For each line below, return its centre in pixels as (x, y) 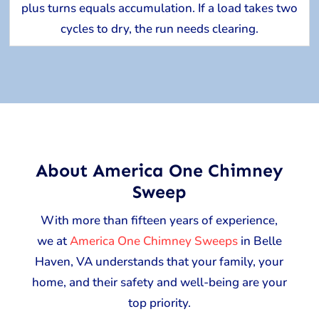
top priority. (159, 303)
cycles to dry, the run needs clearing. (159, 29)
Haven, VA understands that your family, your (159, 261)
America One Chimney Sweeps (153, 241)
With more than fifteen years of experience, (159, 220)
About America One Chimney (159, 171)
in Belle (260, 241)
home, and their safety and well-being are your (159, 282)
